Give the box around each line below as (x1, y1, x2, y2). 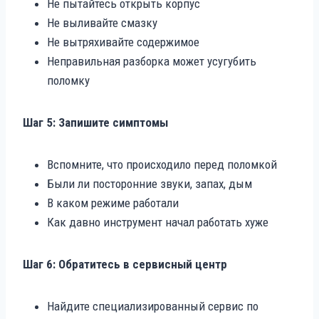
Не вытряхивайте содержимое (47, 34, 199, 49)
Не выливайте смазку (47, 15, 157, 30)
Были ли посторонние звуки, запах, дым (47, 176, 252, 191)
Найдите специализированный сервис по (47, 298, 258, 313)
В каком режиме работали (47, 195, 179, 210)
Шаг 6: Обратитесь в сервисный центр (23, 256, 227, 271)
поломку (47, 73, 90, 88)
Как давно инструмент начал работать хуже (47, 214, 268, 229)
